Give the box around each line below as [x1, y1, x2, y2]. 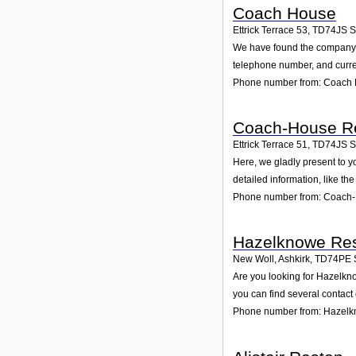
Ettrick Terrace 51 [233, 139, 308, 151]
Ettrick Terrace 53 [233, 24, 308, 36]
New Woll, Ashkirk [233, 253, 310, 265]
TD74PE [315, 253, 351, 265]
